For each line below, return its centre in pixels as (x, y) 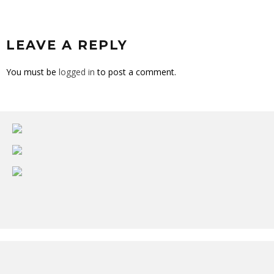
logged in (77, 72)
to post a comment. (135, 72)
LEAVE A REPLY (67, 45)
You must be (32, 72)
